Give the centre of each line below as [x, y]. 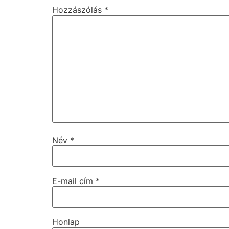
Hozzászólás [78, 10]
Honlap [66, 222]
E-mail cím [74, 181]
